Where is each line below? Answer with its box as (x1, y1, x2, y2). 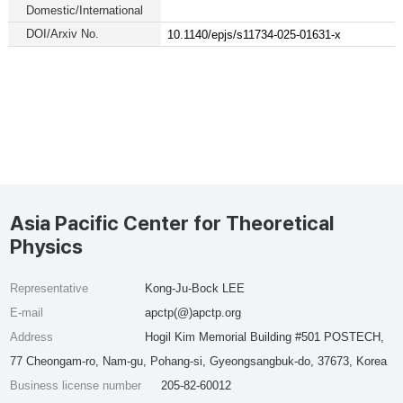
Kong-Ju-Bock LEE (144, 282, 245, 295)
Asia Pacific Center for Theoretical (10, 211, 335, 235)
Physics (10, 235, 84, 258)
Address (10, 330, 54, 344)
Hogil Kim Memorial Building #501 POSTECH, (144, 330, 384, 344)
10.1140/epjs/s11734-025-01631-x (166, 28, 341, 42)
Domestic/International (25, 4, 143, 17)
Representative (10, 282, 89, 295)
